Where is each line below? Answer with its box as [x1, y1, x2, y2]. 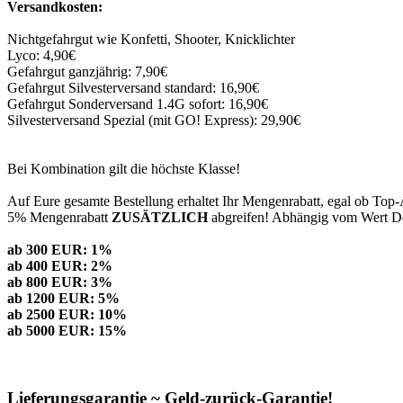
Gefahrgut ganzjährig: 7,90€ [7, 64, 167, 80]
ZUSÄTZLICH [112, 210, 208, 226]
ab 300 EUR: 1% [7, 242, 112, 258]
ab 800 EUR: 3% [7, 274, 112, 291]
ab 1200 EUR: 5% [7, 291, 120, 307]
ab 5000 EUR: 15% [7, 323, 127, 339]
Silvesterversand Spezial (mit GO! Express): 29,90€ [7, 112, 300, 129]
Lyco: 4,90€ [7, 48, 76, 64]
